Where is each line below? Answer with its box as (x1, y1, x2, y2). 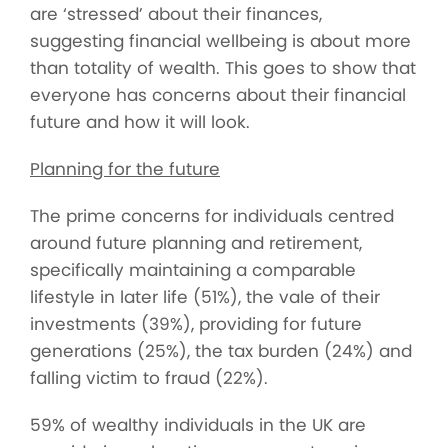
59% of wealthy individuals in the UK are (30, 413, 366, 437)
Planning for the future (30, 157, 220, 181)
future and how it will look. (30, 110, 250, 134)
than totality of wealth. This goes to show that (30, 56, 416, 80)
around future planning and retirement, (30, 231, 362, 255)
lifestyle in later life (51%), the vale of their (30, 285, 380, 309)
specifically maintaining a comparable (30, 258, 356, 282)
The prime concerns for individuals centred (30, 204, 394, 228)
